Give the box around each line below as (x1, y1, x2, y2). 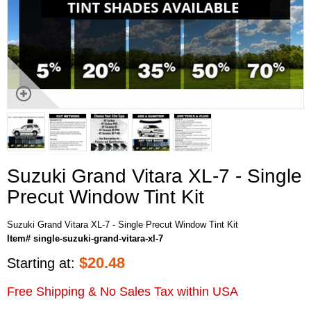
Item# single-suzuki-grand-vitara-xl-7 (7, 233, 163, 244)
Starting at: (7, 255, 79, 271)
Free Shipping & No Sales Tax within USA (7, 284, 238, 299)
